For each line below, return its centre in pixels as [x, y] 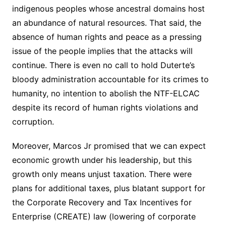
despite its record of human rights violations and [105, 107]
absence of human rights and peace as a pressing [107, 37]
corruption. [33, 121]
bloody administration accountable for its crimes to [110, 79]
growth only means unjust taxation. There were [102, 174]
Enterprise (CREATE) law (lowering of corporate [104, 216]
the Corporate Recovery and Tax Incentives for [102, 202]
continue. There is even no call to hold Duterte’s [103, 65]
